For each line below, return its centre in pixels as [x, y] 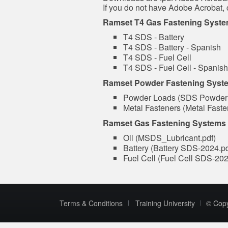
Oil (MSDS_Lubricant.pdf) [169, 138]
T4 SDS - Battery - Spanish [172, 47]
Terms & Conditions [91, 203]
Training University [165, 203]
